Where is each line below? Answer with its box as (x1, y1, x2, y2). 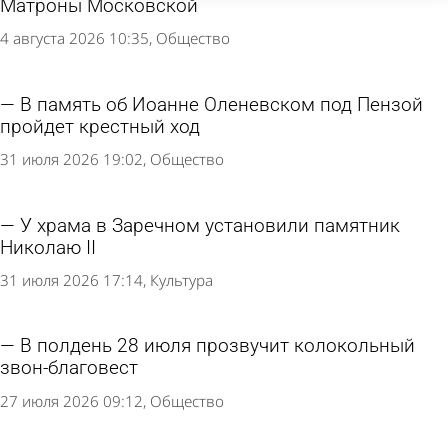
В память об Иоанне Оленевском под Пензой (20, 93, 423, 116)
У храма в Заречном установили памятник (20, 214, 400, 237)
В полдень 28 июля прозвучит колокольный (20, 335, 415, 358)
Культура (150, 269, 213, 290)
